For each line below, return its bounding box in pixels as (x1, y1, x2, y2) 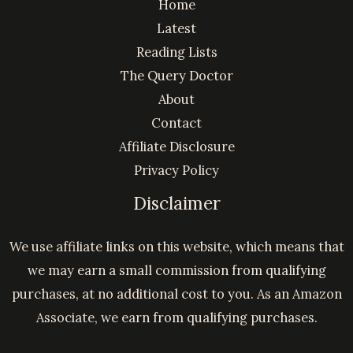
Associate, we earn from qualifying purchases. (35, 309, 318, 326)
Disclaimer (132, 191, 221, 215)
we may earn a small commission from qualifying (27, 262, 326, 279)
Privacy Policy (134, 162, 219, 179)
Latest (157, 20, 196, 37)
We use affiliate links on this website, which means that (9, 238, 344, 255)
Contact (151, 114, 202, 132)
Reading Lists (136, 43, 217, 61)
